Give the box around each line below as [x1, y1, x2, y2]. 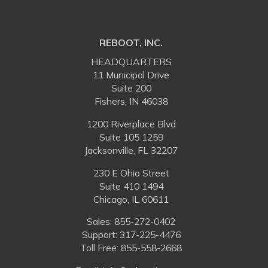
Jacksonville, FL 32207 [84, 144, 178, 156]
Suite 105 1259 [99, 130, 163, 143]
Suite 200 [111, 82, 151, 95]
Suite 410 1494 [99, 179, 163, 192]
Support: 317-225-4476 [81, 229, 181, 241]
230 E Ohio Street [93, 166, 169, 179]
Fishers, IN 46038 [94, 95, 168, 108]
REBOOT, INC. [99, 36, 163, 49]
